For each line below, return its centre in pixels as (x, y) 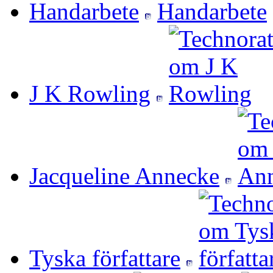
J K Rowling (90, 94)
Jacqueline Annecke (124, 176)
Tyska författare (105, 258)
